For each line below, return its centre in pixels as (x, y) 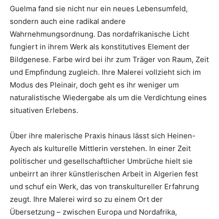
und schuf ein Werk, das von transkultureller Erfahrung (104, 187)
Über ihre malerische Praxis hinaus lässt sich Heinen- (103, 136)
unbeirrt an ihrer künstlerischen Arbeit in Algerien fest (104, 174)
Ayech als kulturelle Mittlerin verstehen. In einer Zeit (100, 149)
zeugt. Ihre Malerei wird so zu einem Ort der (86, 199)
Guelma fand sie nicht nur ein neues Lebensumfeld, (99, 9)
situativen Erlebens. (44, 110)
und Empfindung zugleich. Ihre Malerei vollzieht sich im (105, 72)
